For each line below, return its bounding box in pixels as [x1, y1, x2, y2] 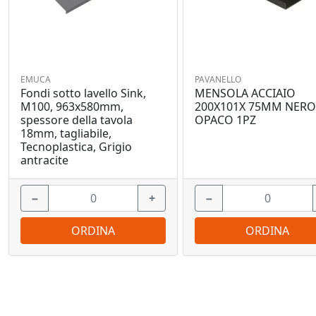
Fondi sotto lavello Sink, [20, 85, 146, 102]
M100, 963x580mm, [20, 99, 123, 115]
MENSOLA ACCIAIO [195, 85, 296, 102]
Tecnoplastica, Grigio [20, 139, 132, 155]
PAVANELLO [195, 73, 242, 86]
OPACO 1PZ [195, 112, 257, 128]
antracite [20, 152, 68, 169]
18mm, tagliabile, [20, 126, 111, 142]
